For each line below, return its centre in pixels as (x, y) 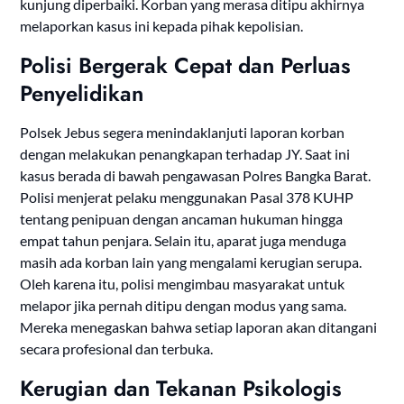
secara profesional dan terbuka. (117, 349)
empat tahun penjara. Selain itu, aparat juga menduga (184, 241)
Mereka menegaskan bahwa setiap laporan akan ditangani (199, 327)
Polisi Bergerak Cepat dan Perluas (186, 66)
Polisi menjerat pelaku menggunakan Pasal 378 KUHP (187, 197)
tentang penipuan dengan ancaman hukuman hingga (182, 219)
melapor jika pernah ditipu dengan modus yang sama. (184, 306)
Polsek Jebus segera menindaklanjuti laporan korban (183, 133)
